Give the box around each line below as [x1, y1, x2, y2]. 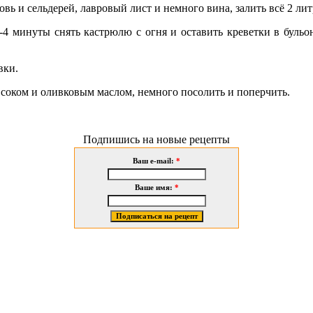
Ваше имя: [134, 184, 175, 192]
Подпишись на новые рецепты [83, 133, 230, 146]
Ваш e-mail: [133, 157, 176, 166]
